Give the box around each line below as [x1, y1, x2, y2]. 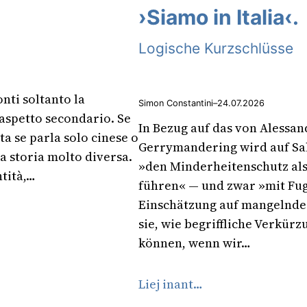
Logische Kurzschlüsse [138, 39, 293, 57]
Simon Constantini [138, 97, 213, 108]
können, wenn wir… [138, 234, 251, 252]
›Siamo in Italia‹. [138, 4, 299, 29]
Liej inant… [138, 275, 203, 293]
